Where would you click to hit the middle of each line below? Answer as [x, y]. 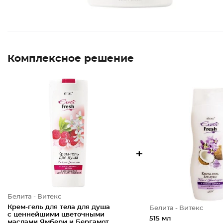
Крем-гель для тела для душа [59, 207]
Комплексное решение [71, 59]
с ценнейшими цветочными [56, 215]
